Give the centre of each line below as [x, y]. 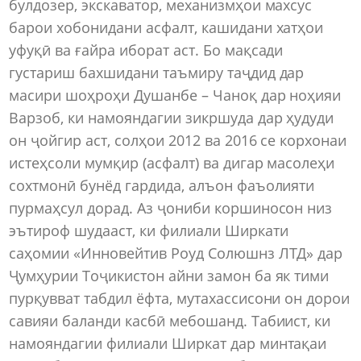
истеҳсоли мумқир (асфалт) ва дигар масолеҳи [172, 162]
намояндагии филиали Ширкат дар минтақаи [168, 343]
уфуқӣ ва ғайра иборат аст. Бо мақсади [146, 50]
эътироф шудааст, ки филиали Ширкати [149, 230]
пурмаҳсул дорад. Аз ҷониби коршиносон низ [171, 207]
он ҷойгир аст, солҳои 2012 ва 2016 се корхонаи [178, 140]
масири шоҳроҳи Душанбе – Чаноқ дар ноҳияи [175, 95]
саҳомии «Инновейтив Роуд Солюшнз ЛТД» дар [176, 253]
